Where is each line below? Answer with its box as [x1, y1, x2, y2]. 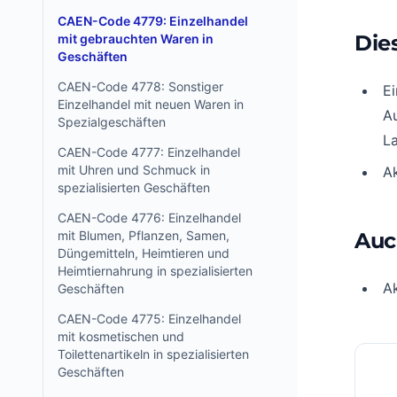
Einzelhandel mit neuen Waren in [58, 97, 244, 112]
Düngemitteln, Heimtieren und [58, 245, 230, 261]
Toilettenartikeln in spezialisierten [58, 346, 249, 362]
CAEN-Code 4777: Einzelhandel [58, 144, 240, 160]
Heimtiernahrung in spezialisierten [58, 263, 253, 278]
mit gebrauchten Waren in [58, 31, 214, 46]
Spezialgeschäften [58, 114, 166, 129]
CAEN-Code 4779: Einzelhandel [58, 13, 248, 28]
